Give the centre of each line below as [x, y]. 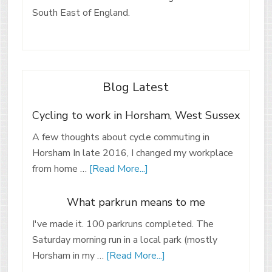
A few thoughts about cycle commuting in [121, 137]
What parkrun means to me [136, 202]
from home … [60, 168]
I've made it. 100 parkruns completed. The [123, 224]
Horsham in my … [69, 255]
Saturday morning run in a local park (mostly [124, 240]
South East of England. [81, 12]
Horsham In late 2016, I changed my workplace [132, 153]
